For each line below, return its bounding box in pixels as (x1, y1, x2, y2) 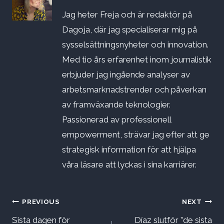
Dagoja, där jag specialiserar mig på (62, 24, 197, 35)
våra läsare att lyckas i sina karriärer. (62, 159, 196, 170)
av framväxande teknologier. (62, 99, 170, 110)
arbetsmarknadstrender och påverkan (62, 84, 206, 95)
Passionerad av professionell (62, 114, 171, 125)
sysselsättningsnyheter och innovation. (62, 39, 208, 50)
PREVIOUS (22, 197, 60, 205)
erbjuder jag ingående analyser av (62, 69, 190, 80)
